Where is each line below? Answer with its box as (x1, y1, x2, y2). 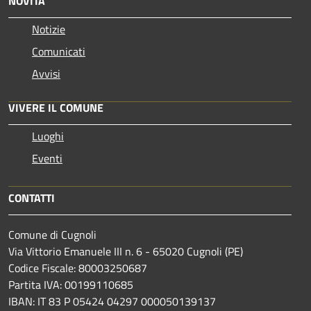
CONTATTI (8, 189, 55, 206)
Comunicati (32, 42, 85, 60)
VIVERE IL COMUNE (8, 99, 103, 116)
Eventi (32, 149, 62, 167)
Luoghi (32, 127, 64, 144)
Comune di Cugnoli (8, 226, 96, 243)
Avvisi (32, 65, 60, 82)
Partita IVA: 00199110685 (8, 276, 133, 293)
